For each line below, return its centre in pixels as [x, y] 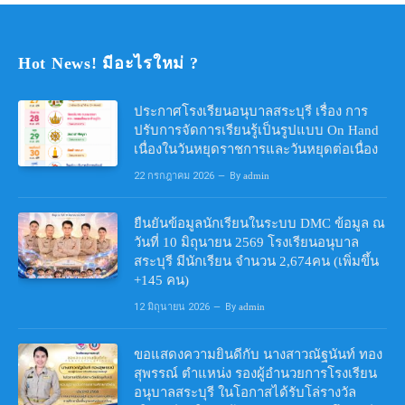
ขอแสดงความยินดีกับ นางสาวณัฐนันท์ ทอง [258, 354]
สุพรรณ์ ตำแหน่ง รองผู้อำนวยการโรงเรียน [255, 373]
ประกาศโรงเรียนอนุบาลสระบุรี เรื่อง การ [251, 111]
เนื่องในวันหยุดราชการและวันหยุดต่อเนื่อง [256, 149]
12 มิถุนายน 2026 [172, 306]
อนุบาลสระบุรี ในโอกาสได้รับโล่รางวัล [245, 392]
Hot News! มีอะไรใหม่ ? [108, 63]
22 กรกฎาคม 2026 [174, 175]
